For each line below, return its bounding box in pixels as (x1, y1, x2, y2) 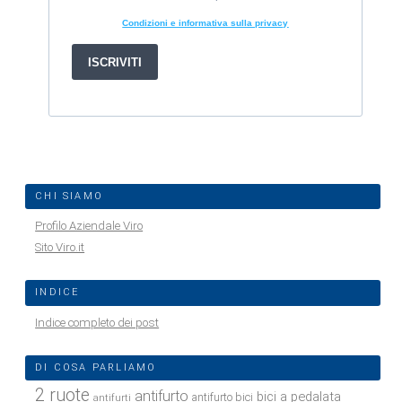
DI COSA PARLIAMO (35, 361, 157, 373)
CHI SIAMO (35, 189, 103, 202)
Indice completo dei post (35, 315, 160, 329)
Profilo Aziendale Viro (35, 219, 144, 233)
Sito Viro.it (35, 240, 85, 255)
